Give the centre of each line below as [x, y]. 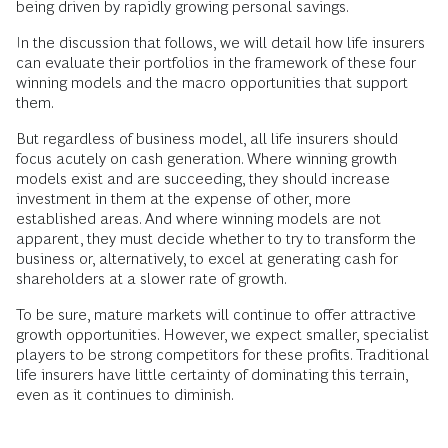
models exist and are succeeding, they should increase [203, 178]
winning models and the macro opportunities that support [212, 82]
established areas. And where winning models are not [198, 218]
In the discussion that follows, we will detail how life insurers [220, 42]
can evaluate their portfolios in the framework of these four [216, 62]
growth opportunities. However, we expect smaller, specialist [222, 334]
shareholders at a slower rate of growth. [151, 278]
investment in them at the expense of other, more [183, 198]
